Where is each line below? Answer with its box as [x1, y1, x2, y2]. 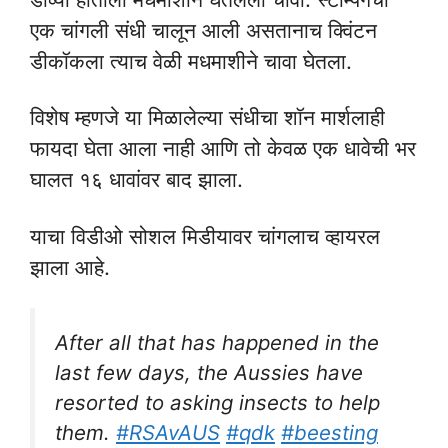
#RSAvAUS [116, 420, 220, 445]
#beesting [281, 420, 378, 445]
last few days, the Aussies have [55, 360, 363, 385]
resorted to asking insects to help [55, 390, 380, 415]
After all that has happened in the [55, 330, 379, 355]
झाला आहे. [30, 253, 116, 280]
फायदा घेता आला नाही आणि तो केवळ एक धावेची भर [30, 135, 416, 161]
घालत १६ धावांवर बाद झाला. [30, 166, 249, 192]
